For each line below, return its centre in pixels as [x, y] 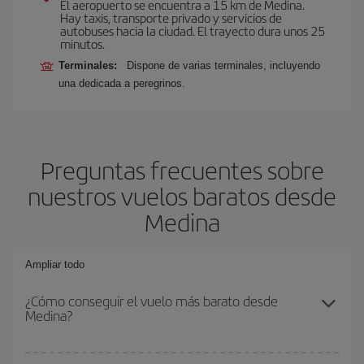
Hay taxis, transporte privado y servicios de [171, 17]
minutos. [82, 43]
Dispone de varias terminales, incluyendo [223, 65]
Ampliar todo [55, 264]
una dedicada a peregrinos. [122, 83]
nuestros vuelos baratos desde [182, 195]
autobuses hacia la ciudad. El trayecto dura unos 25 [193, 30]
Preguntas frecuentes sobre [182, 169]
